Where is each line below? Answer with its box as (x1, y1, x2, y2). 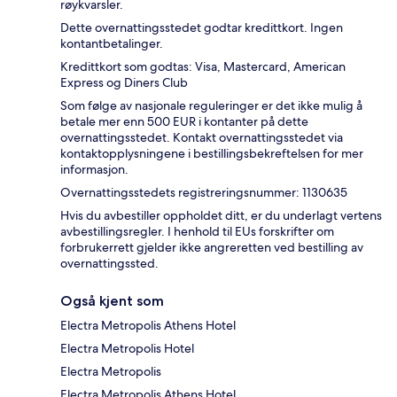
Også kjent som (60, 292, 164, 309)
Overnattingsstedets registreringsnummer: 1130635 (60, 183, 347, 200)
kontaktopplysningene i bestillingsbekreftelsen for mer (60, 144, 363, 161)
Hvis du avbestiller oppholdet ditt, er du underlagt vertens (60, 206, 382, 223)
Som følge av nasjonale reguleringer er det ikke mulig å (60, 97, 362, 113)
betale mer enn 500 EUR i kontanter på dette (60, 113, 308, 129)
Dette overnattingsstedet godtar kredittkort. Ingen (60, 19, 343, 35)
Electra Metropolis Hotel (60, 339, 194, 356)
